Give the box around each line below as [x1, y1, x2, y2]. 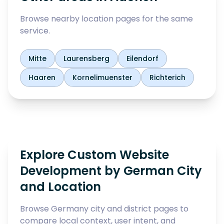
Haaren [28, 72, 55, 82]
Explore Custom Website [20, 146, 169, 163]
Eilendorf [126, 53, 158, 63]
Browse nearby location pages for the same [20, 13, 193, 24]
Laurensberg [63, 53, 109, 63]
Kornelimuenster [72, 72, 132, 82]
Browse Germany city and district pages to [20, 203, 188, 214]
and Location [20, 178, 101, 195]
